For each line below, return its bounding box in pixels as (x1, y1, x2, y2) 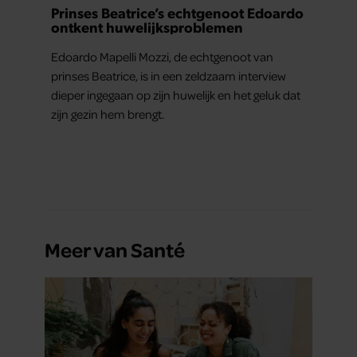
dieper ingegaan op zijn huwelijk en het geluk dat (51, 87, 300, 104)
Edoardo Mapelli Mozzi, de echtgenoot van (51, 49, 273, 65)
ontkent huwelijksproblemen (51, 18, 243, 37)
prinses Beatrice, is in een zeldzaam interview (51, 68, 286, 84)
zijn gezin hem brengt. (51, 106, 164, 123)
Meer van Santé (45, 236, 185, 263)
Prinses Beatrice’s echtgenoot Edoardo (51, 3, 304, 22)
